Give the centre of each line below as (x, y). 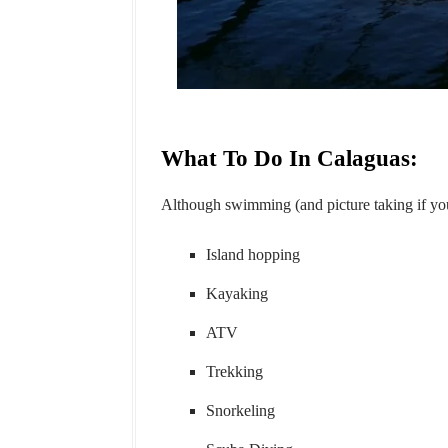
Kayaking (237, 293)
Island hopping (253, 254)
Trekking (234, 371)
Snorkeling (240, 410)
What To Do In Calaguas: (289, 158)
